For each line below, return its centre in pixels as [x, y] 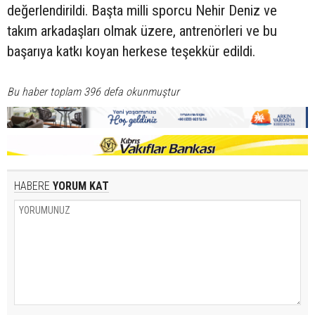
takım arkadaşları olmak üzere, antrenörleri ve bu [142, 31]
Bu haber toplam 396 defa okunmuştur [93, 92]
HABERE [32, 186]
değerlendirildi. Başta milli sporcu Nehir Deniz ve [142, 11]
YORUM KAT [79, 186]
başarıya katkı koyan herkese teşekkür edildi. [131, 52]
